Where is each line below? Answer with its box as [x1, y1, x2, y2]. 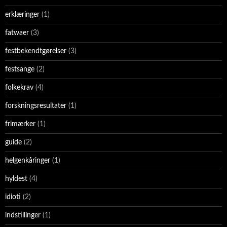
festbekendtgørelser [5, 48, 66, 55]
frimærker [5, 121, 35, 128]
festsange [5, 66, 34, 73]
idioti [5, 194, 21, 201]
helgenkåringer [5, 157, 50, 165]
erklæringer [5, 11, 40, 19]
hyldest [5, 175, 27, 183]
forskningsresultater [5, 102, 66, 110]
